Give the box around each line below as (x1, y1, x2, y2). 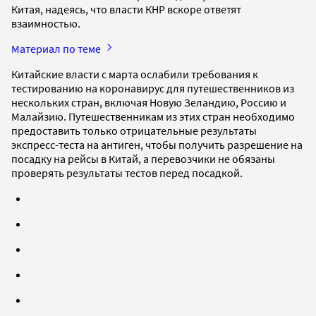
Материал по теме (11, 41, 103, 56)
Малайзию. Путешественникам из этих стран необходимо (11, 109, 295, 123)
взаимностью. (11, 16, 80, 30)
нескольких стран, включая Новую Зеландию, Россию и (11, 95, 286, 109)
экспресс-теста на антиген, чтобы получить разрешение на (11, 137, 303, 152)
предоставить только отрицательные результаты (11, 123, 257, 138)
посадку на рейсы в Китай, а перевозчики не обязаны (11, 151, 275, 166)
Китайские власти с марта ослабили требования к (11, 66, 258, 81)
